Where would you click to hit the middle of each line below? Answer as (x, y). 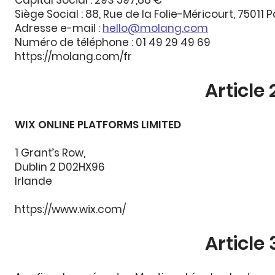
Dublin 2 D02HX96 (60, 167)
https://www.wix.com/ (72, 209)
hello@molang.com (155, 28)
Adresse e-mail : (59, 28)
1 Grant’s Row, (50, 153)
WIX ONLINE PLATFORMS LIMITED (98, 125)
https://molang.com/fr (73, 56)
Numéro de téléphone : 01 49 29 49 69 (113, 42)
